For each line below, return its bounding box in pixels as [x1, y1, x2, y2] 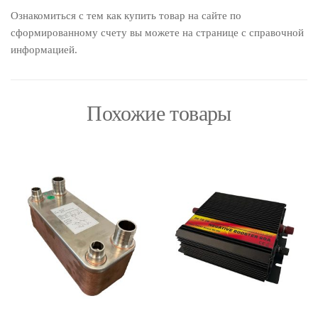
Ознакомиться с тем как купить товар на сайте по [11, 9, 241, 21]
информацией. [11, 43, 77, 55]
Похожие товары [87, 101, 231, 125]
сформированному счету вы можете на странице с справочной [11, 26, 304, 38]
